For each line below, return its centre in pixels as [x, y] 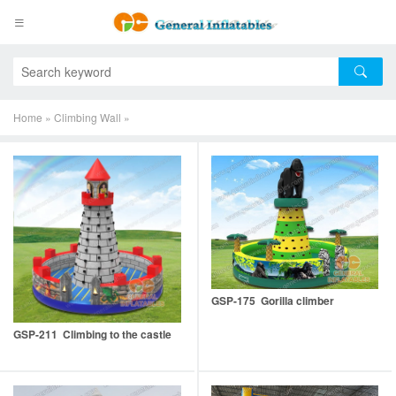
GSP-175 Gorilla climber [272, 301]
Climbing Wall [88, 117]
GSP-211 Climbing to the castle [92, 335]
